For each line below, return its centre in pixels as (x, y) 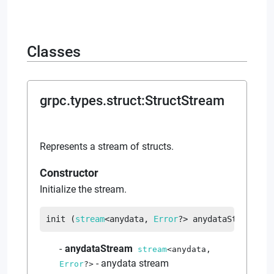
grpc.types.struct (91, 100)
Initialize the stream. (83, 189)
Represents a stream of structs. (107, 146)
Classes (54, 51)
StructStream (185, 100)
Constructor (69, 173)
